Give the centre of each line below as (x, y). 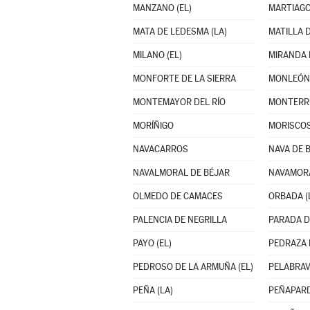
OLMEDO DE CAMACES (177, 196)
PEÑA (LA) (153, 290)
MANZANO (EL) (162, 8)
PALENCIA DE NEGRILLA (180, 220)
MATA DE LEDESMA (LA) (180, 31)
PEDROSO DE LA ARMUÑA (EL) (193, 267)
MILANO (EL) (157, 55)
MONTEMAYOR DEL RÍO (179, 102)
